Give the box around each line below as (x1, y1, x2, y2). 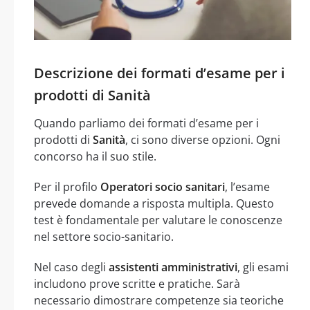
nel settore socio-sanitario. (34, 229, 174, 245)
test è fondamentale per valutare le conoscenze (34, 212, 282, 228)
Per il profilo (34, 179, 100, 195)
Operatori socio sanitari (100, 179, 225, 195)
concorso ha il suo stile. (34, 149, 156, 165)
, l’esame (225, 179, 270, 195)
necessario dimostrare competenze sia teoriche (34, 293, 284, 309)
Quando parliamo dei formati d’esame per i (34, 116, 259, 131)
